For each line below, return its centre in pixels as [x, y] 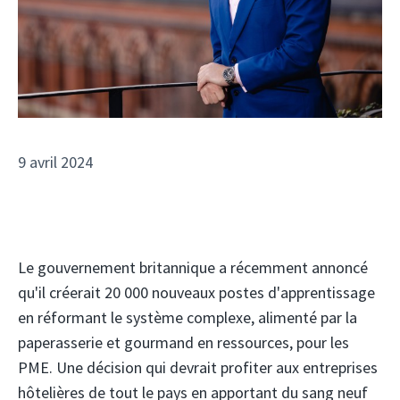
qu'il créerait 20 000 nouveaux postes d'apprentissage [196, 293]
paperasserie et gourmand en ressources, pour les [183, 343]
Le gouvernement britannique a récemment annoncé [193, 268]
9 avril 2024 [55, 162]
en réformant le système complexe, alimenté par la [187, 318]
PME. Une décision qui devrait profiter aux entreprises [198, 368]
